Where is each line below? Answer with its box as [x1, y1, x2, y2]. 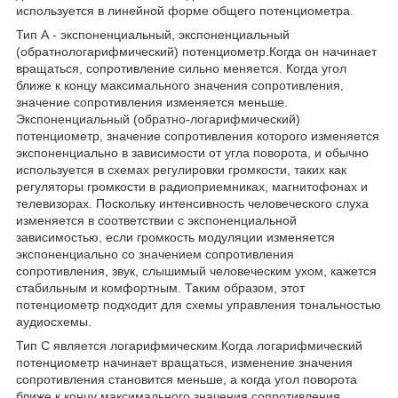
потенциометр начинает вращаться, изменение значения [16, 354, 353, 370]
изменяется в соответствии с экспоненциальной [16, 212, 297, 227]
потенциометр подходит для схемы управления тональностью [16, 297, 381, 312]
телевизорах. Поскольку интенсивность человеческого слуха [16, 195, 369, 211]
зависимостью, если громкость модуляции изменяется [16, 229, 335, 244]
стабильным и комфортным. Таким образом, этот [16, 280, 305, 295]
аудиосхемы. [16, 314, 92, 329]
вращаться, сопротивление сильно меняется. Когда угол [16, 60, 346, 76]
